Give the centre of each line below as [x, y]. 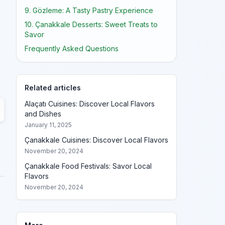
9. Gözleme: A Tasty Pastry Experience [89, 10]
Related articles [53, 88]
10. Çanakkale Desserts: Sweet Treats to [91, 24]
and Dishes [43, 114]
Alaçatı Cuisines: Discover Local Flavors [90, 104]
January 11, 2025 [48, 125]
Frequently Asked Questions [72, 48]
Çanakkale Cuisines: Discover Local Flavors [96, 140]
